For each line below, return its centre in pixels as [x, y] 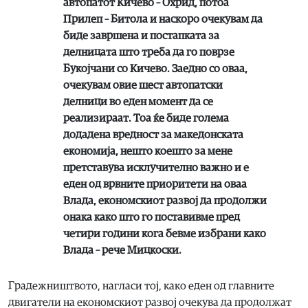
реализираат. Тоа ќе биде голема [146, 118]
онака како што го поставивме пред [152, 217]
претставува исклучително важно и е [156, 167]
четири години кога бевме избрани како [165, 233]
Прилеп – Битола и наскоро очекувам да [163, 19]
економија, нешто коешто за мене [148, 151]
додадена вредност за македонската [153, 134]
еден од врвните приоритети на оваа [155, 184]
